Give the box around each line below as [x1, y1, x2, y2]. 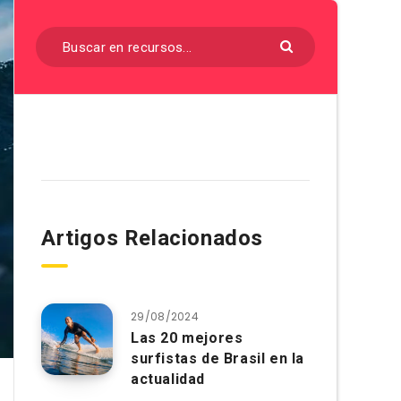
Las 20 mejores [131, 329, 243, 346]
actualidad [131, 371, 205, 388]
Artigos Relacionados [41, 226, 263, 251]
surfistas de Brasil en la [131, 350, 305, 367]
